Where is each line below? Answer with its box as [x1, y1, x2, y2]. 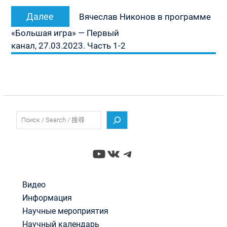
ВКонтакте [105, 144, 179, 162]
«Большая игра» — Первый [11, 27, 119, 38]
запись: [78, 17, 106, 27]
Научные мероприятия [22, 206, 108, 216]
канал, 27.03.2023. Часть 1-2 [11, 40, 126, 51]
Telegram [120, 144, 181, 162]
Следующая [78, 6, 121, 16]
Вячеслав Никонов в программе [79, 11, 211, 22]
